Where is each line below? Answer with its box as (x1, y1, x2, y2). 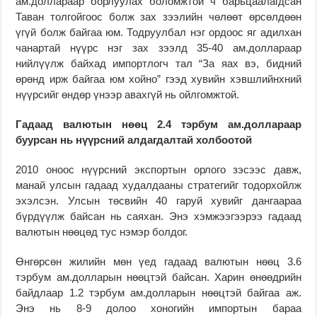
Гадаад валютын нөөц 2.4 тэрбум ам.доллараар (16, 117, 301, 130)
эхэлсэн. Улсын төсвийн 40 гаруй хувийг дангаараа (16, 194, 301, 207)
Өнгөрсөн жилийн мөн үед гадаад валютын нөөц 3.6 (16, 255, 301, 267)
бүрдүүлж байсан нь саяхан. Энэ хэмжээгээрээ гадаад (16, 209, 301, 222)
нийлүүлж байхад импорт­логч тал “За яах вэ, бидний (16, 57, 301, 69)
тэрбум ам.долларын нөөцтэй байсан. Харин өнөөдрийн (16, 270, 301, 283)
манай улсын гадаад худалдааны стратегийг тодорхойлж (16, 178, 301, 191)
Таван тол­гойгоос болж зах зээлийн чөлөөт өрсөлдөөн (16, 10, 301, 23)
